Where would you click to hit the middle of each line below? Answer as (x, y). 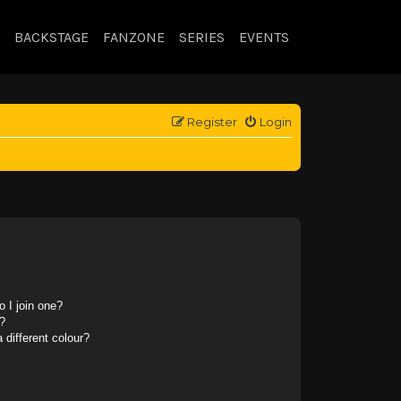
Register (212, 122)
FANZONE (134, 37)
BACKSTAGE (51, 37)
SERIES (202, 37)
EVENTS (264, 37)
